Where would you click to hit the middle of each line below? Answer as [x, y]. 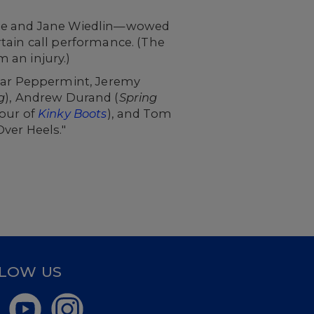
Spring [138, 97]
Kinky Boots [72, 114]
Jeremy [118, 81]
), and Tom [139, 114]
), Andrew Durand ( [62, 97]
